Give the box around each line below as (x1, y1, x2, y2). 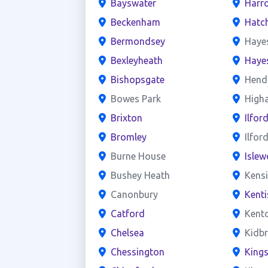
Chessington (110, 246, 165, 257)
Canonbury (110, 189, 158, 200)
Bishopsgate (110, 74, 165, 85)
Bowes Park (110, 93, 161, 104)
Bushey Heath (110, 170, 170, 181)
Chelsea (110, 227, 144, 238)
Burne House (110, 151, 166, 162)
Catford (110, 208, 145, 219)
